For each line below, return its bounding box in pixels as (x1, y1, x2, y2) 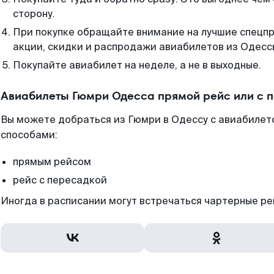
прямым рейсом (13, 155, 91, 168)
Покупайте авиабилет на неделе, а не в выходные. (13, 59, 261, 72)
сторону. (13, 7, 55, 20)
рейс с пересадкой (13, 174, 107, 187)
